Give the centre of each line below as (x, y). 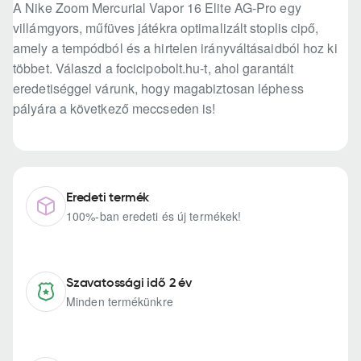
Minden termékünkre (120, 302)
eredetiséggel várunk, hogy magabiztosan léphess (158, 89)
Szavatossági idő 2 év (129, 282)
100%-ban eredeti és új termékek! (154, 216)
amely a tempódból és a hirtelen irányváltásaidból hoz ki (175, 48)
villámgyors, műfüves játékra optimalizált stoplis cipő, (166, 28)
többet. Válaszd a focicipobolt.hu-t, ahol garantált (154, 68)
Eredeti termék (108, 197)
